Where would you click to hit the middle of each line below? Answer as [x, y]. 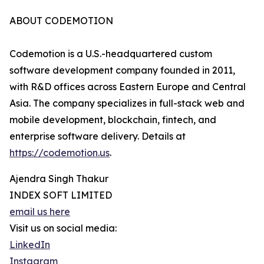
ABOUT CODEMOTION [61, 21]
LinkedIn [30, 245]
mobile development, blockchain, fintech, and [113, 120]
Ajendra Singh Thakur [59, 179]
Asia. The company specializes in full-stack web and [127, 103]
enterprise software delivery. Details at [98, 136]
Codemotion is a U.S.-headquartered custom [111, 54]
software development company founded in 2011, [122, 70]
